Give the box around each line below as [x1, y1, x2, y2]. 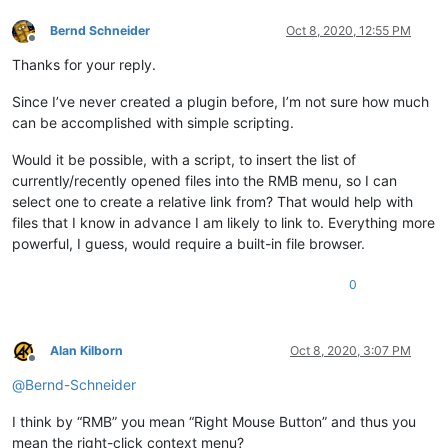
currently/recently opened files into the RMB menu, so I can [12, 172, 397, 190]
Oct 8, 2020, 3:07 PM [290, 343, 411, 359]
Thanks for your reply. [12, 56, 156, 74]
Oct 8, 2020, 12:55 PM [286, 23, 411, 39]
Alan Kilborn [50, 343, 123, 359]
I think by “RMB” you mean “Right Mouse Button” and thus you [12, 413, 416, 431]
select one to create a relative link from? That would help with [12, 193, 413, 211]
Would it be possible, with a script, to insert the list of [12, 151, 356, 169]
